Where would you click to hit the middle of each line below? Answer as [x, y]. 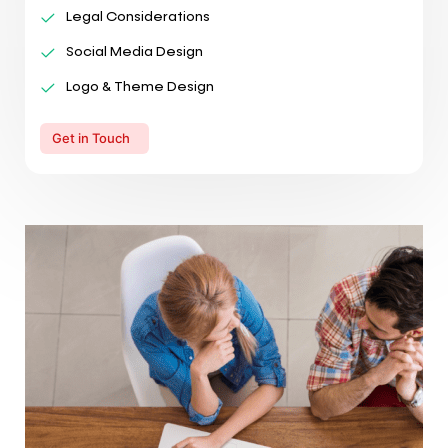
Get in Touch [91, 137]
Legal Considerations [138, 16]
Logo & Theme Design [140, 86]
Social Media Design [134, 51]
